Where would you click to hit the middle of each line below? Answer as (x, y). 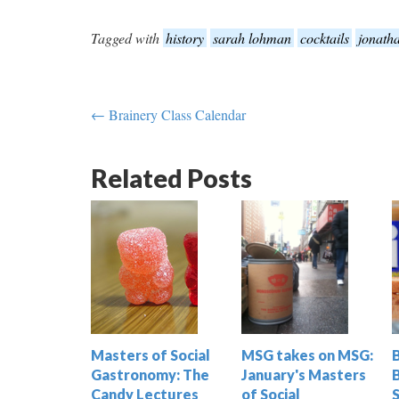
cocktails (325, 38)
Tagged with (127, 38)
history (185, 38)
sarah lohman (252, 38)
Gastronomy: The (150, 375)
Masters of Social (151, 355)
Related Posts (171, 179)
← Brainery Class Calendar (168, 115)
